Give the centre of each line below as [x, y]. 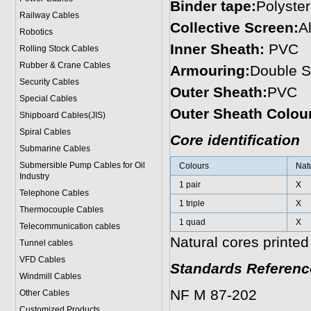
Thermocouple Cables [61, 210]
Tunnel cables [46, 243]
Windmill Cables [50, 276]
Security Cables [49, 82]
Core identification [235, 140]
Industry [34, 176]
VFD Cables [42, 260]
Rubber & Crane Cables [65, 65]
